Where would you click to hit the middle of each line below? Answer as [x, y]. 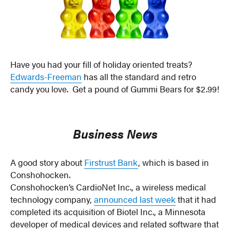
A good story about [47, 162]
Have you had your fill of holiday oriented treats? [101, 64]
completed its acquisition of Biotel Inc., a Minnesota [108, 211]
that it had [196, 199]
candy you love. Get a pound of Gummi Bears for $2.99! [115, 89]
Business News [115, 133]
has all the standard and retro [139, 77]
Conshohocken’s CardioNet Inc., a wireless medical [108, 187]
